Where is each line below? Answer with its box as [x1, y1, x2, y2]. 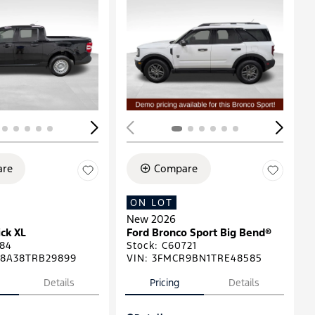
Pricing [150, 276, 180, 289]
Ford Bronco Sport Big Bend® [126, 225, 271, 239]
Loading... [158, 43, 221, 59]
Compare [154, 161, 198, 175]
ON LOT [129, 195, 173, 209]
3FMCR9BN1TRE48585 [151, 251, 262, 264]
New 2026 [126, 212, 176, 226]
